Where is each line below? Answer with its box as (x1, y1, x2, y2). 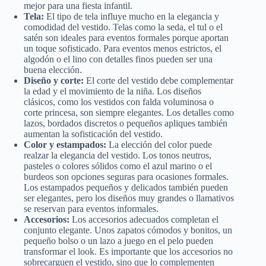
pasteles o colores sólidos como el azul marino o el (24, 160, 212, 171)
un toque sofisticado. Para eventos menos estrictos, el (24, 43, 221, 53)
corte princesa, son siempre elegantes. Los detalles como (24, 107, 234, 118)
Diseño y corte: (24, 75, 84, 85)
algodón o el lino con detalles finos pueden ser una (24, 53, 213, 64)
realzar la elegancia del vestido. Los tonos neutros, (24, 150, 211, 160)
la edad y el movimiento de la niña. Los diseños (24, 85, 201, 96)
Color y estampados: (24, 139, 106, 150)
